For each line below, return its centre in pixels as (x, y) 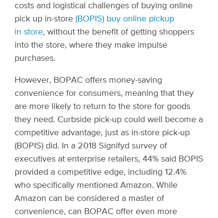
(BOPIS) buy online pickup (125, 19)
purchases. (35, 58)
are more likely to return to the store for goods (102, 107)
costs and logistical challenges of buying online (104, 6)
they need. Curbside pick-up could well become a (109, 120)
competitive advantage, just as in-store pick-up (102, 133)
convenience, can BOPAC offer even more (96, 212)
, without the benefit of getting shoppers (118, 32)
